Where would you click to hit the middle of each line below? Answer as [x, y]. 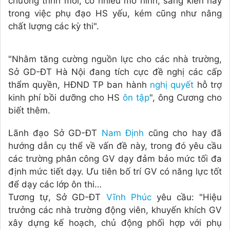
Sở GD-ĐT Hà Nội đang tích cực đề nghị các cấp [115, 72]
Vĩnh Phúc [129, 197]
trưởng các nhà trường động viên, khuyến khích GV [115, 210]
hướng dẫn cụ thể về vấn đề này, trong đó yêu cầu [115, 146]
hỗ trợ [208, 85]
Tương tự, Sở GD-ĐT [57, 197]
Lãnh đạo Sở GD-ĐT [55, 133]
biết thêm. [29, 111]
